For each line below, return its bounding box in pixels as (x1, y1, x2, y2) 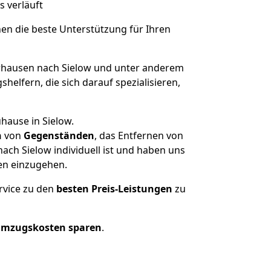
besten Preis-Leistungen (56, 182, 172, 195)
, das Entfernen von (94, 129, 183, 142)
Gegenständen (23, 129, 94, 142)
